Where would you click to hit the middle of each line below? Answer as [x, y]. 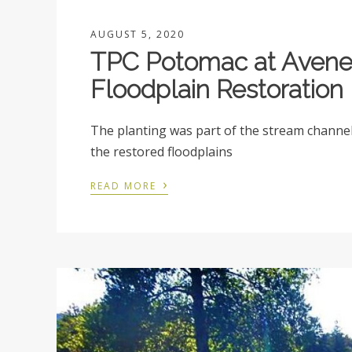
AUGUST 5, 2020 [138, 35]
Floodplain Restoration [217, 90]
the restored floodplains [162, 152]
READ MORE [126, 186]
